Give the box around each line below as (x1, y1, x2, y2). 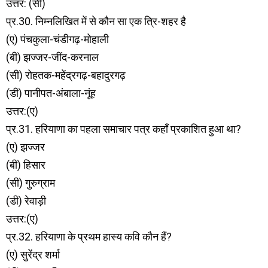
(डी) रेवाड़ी (6, 194, 46, 207)
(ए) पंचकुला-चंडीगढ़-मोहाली (6, 33, 109, 45)
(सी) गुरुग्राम (6, 176, 55, 189)
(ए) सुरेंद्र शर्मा (6, 248, 60, 261)
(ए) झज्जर (6, 141, 45, 153)
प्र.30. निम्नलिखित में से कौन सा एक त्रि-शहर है (6, 15, 186, 28)
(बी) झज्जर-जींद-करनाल (6, 51, 99, 63)
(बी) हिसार (6, 159, 45, 171)
